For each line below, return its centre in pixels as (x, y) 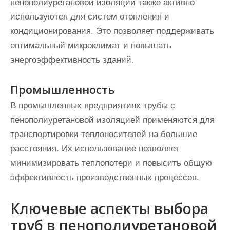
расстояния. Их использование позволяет (95, 149)
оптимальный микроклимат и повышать (91, 46)
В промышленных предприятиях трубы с (93, 106)
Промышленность (63, 90)
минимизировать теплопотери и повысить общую (111, 163)
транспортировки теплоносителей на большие (104, 135)
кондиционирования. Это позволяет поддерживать (112, 31)
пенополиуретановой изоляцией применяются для (112, 120)
